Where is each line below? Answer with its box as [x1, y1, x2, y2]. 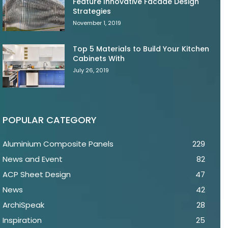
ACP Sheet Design [3, 169, 71, 180]
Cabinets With [73, 53, 125, 64]
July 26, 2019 [73, 66, 109, 74]
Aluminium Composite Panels [3, 138, 113, 150]
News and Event [3, 154, 63, 165]
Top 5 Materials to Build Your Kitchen [73, 43, 210, 54]
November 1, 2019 [73, 18, 122, 27]
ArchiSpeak [3, 199, 44, 211]
